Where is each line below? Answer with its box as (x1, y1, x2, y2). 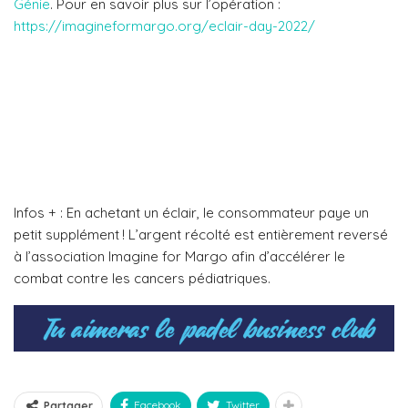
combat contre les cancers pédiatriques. (14, 269, 270, 287)
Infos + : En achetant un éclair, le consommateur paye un (14, 203, 369, 221)
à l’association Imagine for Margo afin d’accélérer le (14, 247, 345, 265)
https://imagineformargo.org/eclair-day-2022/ (14, 16, 315, 35)
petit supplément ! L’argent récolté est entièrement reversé (14, 225, 388, 243)
